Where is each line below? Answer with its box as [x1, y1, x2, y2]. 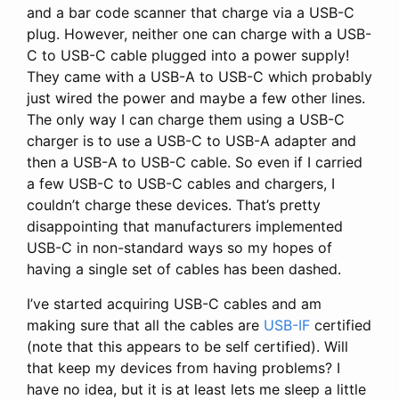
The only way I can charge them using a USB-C [27, 110, 345, 128]
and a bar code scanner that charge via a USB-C [27, 3, 354, 21]
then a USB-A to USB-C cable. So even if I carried [27, 152, 362, 171]
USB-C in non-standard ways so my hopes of [27, 238, 332, 256]
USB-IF [264, 315, 310, 334]
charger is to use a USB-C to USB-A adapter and [27, 131, 356, 150]
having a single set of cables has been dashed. [27, 259, 341, 278]
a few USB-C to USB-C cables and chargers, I [27, 174, 335, 192]
